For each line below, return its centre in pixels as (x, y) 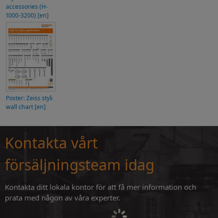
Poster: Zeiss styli (29, 98)
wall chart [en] (26, 107)
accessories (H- (27, 7)
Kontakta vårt (51, 143)
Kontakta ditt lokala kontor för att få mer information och (100, 187)
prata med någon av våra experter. (63, 197)
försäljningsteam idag (80, 164)
